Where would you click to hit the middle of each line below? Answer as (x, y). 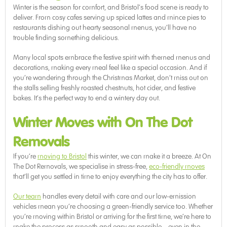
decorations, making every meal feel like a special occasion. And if (110, 68)
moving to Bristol (62, 157)
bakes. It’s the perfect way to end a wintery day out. (87, 98)
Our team (27, 197)
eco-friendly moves (177, 167)
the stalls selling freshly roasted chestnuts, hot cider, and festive (104, 88)
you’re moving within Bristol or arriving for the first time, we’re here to (112, 217)
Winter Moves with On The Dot (103, 123)
